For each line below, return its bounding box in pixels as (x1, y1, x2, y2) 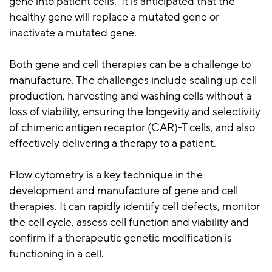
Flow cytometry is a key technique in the (9, 168, 203, 183)
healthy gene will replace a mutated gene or (9, 10, 219, 25)
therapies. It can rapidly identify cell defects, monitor (9, 199, 260, 214)
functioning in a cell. (9, 246, 106, 262)
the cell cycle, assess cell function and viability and (9, 215, 249, 230)
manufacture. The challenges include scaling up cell (9, 73, 257, 88)
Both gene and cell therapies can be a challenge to (9, 57, 251, 72)
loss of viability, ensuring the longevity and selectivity (9, 104, 260, 120)
